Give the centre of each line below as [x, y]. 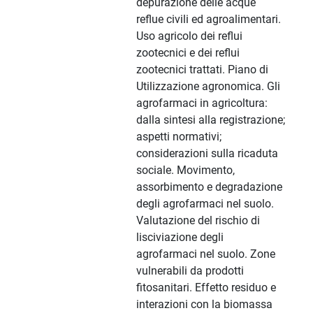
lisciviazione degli [180, 238]
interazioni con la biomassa [204, 305]
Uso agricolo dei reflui [189, 36]
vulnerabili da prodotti [190, 271]
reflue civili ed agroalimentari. [209, 20]
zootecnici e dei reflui [188, 53]
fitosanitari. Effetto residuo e [206, 288]
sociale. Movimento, [185, 170]
